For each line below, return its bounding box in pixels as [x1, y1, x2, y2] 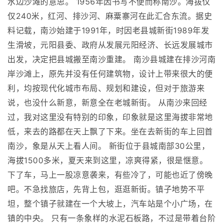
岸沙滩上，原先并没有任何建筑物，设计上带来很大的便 [7, 69, 213, 79]
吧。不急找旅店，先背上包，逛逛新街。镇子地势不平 [7, 184, 205, 195]
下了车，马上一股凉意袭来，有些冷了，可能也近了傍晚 [7, 170, 213, 180]
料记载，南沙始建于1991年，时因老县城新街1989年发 [7, 25, 209, 36]
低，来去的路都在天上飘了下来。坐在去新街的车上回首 [7, 126, 213, 137]
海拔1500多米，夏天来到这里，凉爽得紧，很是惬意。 [7, 155, 208, 166]
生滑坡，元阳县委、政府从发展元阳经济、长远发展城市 [7, 40, 213, 50]
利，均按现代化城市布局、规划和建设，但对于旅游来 [7, 83, 205, 94]
